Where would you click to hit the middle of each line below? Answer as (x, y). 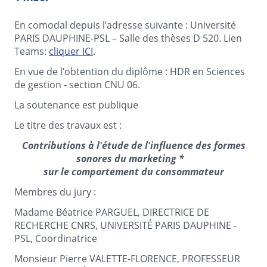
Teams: (32, 51)
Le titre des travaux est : (69, 125)
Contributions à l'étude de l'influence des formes (133, 145)
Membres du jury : (55, 192)
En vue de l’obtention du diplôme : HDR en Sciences (130, 71)
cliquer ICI (71, 51)
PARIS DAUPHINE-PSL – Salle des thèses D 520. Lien (128, 38)
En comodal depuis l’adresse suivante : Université (125, 25)
